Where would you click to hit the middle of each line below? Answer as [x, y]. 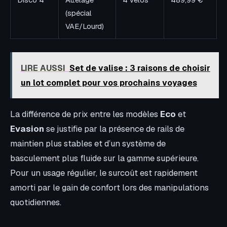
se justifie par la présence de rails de [114, 129]
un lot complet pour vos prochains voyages [109, 83]
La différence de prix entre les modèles [85, 114]
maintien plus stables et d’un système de [88, 144]
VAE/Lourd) [85, 26]
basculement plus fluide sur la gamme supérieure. [104, 158]
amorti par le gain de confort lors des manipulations [109, 188]
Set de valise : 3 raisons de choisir [140, 68]
